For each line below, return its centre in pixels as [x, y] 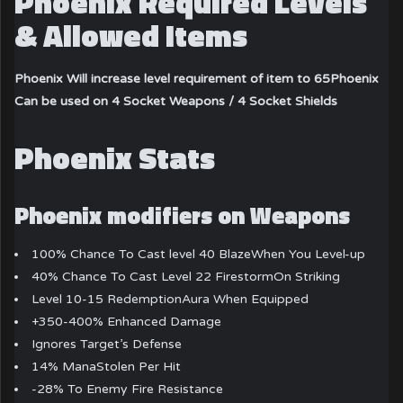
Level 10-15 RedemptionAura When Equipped [170, 300]
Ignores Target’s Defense [107, 345]
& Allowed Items [131, 36]
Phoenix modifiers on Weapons [183, 216]
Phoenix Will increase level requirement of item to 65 [173, 78]
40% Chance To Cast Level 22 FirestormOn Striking [186, 277]
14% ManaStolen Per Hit [107, 367]
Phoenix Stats [115, 157]
